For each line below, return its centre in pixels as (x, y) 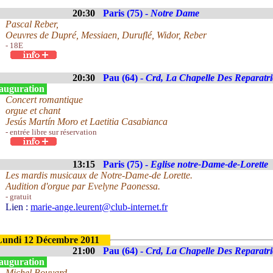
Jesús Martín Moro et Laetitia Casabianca (87, 122)
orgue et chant (33, 111)
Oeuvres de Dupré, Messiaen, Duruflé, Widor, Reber (106, 35)
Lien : (18, 207)
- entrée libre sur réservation (51, 132)
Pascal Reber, (32, 24)
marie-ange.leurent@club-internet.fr (99, 207)
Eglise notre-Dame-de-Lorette (209, 164)
